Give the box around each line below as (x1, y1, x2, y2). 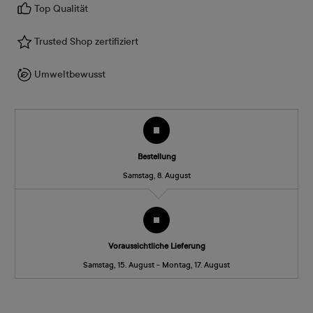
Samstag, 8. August (122, 170, 191, 180)
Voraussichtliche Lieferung (108, 241, 205, 252)
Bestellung (137, 151, 176, 161)
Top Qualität (34, 2, 88, 15)
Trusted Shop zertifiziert (34, 36, 138, 48)
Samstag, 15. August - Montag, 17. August (83, 260, 230, 270)
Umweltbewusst (34, 68, 105, 81)
